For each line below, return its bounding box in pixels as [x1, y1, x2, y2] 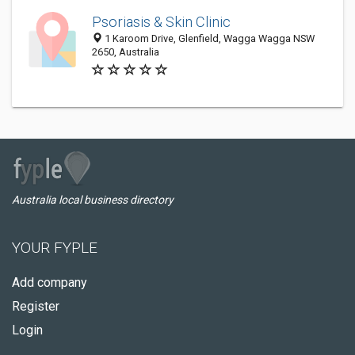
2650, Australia [92, 46, 159, 58]
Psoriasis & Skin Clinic [92, 13, 231, 30]
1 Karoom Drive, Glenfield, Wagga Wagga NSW [102, 32, 315, 44]
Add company [12, 275, 87, 290]
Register [12, 299, 59, 314]
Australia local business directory [12, 193, 174, 206]
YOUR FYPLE [12, 239, 97, 257]
